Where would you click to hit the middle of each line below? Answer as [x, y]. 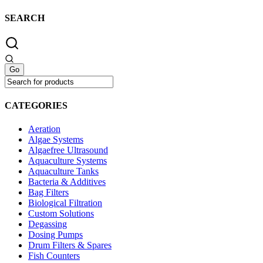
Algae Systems [56, 139]
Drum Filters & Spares [70, 245]
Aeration [44, 129]
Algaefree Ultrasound [68, 150]
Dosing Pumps [55, 234]
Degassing [48, 224]
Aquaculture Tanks [63, 171]
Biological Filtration [65, 203]
